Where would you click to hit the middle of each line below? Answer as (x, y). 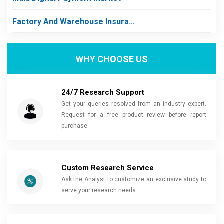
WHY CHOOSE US (112, 59)
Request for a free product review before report (134, 115)
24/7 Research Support (103, 92)
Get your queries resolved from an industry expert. (134, 104)
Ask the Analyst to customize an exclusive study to (134, 179)
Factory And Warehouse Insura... (74, 21)
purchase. (75, 126)
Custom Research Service (107, 168)
